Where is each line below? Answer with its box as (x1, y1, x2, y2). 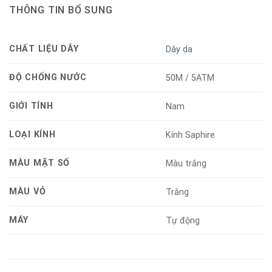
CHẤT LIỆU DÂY (9, 44, 79, 55)
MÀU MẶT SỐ (9, 158, 70, 169)
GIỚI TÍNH (9, 101, 53, 112)
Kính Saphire (166, 129, 216, 140)
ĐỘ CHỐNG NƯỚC (9, 72, 87, 83)
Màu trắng (166, 158, 207, 169)
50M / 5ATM (166, 72, 215, 83)
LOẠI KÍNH (9, 129, 56, 140)
